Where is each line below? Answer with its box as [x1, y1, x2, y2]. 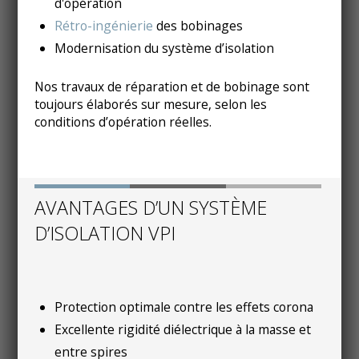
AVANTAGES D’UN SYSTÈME [34, 194, 267, 220]
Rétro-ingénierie [54, 16, 154, 34]
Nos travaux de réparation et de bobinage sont [34, 78, 309, 96]
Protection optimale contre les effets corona [54, 297, 314, 316]
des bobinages [153, 16, 247, 34]
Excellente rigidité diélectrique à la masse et [54, 320, 312, 338]
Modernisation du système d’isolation [54, 38, 275, 57]
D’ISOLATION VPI [34, 220, 175, 246]
